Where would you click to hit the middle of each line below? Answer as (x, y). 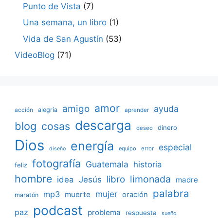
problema (104, 212)
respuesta (141, 213)
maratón (27, 195)
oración (135, 195)
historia (148, 164)
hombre (33, 179)
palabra (171, 193)
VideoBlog (35, 55)
